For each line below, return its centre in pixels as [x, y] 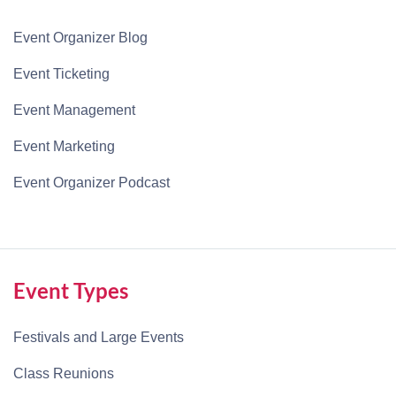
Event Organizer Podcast [91, 183]
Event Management [74, 110]
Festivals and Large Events [99, 338]
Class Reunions [64, 374]
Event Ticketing [61, 74]
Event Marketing [64, 147]
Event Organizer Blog [80, 38]
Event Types [71, 291]
